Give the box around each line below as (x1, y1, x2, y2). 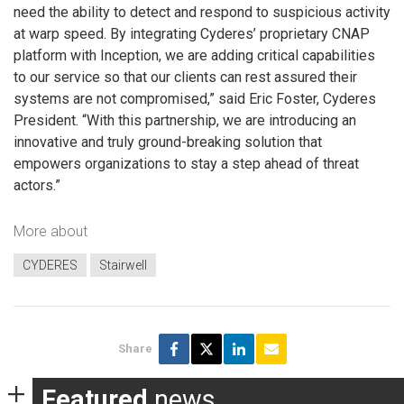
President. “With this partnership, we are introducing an (14, 111, 356, 129)
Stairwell (99, 257, 147, 272)
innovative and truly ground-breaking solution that (14, 133, 322, 151)
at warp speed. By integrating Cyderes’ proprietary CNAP (14, 24, 370, 42)
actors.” (14, 176, 60, 194)
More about (14, 223, 87, 241)
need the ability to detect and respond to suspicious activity (14, 3, 390, 21)
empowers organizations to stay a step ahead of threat (14, 154, 359, 172)
